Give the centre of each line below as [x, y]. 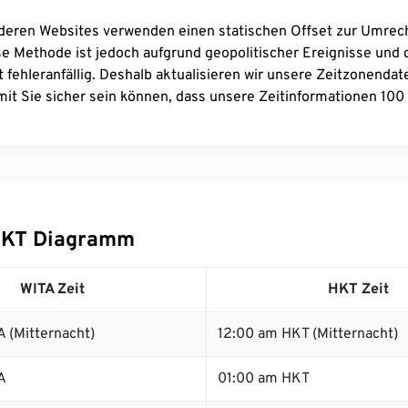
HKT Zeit [358, 290]
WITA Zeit [52, 290]
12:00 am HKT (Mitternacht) [308, 334]
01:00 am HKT [264, 379]
